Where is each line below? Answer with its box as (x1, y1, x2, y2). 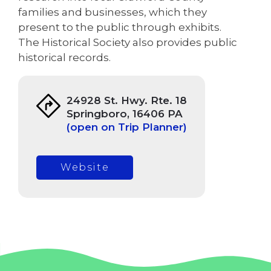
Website (60, 161, 109, 173)
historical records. (18, 51, 111, 64)
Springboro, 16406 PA (67, 107, 183, 120)
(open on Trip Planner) (67, 120, 187, 133)
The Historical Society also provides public (18, 36, 237, 48)
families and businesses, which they (18, 5, 207, 18)
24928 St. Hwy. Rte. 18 (67, 94, 187, 106)
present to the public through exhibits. (18, 21, 221, 33)
